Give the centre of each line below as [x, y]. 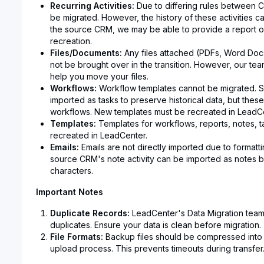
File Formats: [76, 237]
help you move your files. [99, 76]
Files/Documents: [86, 53]
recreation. [71, 41]
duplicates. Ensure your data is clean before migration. [155, 225]
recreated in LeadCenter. [98, 135]
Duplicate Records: [90, 213]
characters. [71, 171]
